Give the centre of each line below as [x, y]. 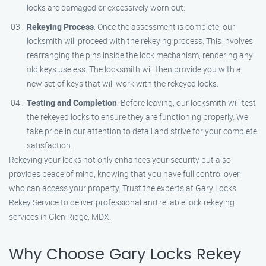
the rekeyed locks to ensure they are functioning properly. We [137, 117]
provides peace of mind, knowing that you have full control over [124, 174]
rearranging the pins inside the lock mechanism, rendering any [140, 55]
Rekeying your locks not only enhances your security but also [120, 159]
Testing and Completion [72, 102]
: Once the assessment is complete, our [164, 26]
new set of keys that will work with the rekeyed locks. [123, 83]
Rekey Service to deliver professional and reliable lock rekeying [122, 202]
